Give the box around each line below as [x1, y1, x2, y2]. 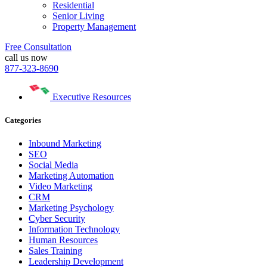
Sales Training [29, 246, 82, 256]
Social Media [29, 160, 78, 170]
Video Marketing [29, 181, 92, 192]
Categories [5, 116, 41, 125]
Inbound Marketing [29, 138, 101, 149]
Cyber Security [29, 213, 85, 224]
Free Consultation [5, 41, 72, 52]
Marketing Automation [29, 170, 114, 181]
